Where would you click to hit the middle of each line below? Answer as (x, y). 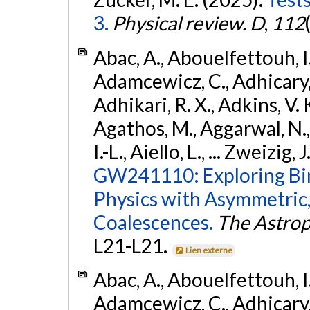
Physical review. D (188, 23)
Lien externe (209, 250)
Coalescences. (153, 222)
